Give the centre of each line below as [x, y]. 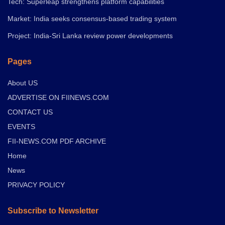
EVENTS [21, 127]
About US [23, 83]
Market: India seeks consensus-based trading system [92, 19]
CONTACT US [30, 112]
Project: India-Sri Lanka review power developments [90, 36]
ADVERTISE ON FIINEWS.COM [58, 98]
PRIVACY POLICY [36, 185]
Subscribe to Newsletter [53, 211]
